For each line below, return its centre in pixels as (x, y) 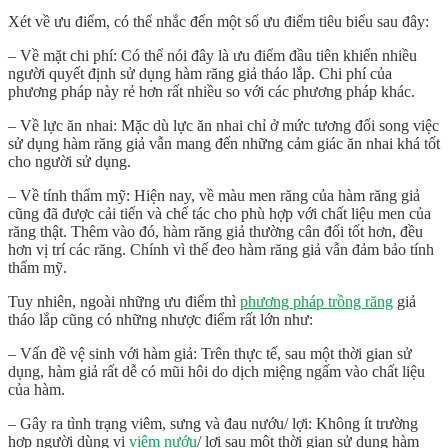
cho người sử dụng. (69, 162)
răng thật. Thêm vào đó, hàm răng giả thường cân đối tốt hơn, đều (215, 232)
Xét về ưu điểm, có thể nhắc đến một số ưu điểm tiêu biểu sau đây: (218, 22)
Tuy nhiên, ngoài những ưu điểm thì (124, 302)
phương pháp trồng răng (316, 302)
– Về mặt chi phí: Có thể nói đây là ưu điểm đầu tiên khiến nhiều (212, 56)
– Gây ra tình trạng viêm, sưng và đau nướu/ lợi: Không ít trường (213, 424)
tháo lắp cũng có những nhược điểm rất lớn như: (160, 320)
